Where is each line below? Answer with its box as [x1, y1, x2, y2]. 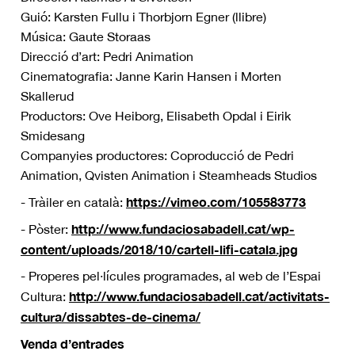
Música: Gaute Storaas [21, 29, 151, 44]
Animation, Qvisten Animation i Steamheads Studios [21, 168, 317, 182]
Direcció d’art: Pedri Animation [21, 49, 193, 63]
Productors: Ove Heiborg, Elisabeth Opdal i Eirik [21, 109, 291, 123]
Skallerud [21, 89, 74, 103]
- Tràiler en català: [21, 195, 126, 209]
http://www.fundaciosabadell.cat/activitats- [69, 288, 330, 303]
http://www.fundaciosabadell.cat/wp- [71, 221, 295, 236]
